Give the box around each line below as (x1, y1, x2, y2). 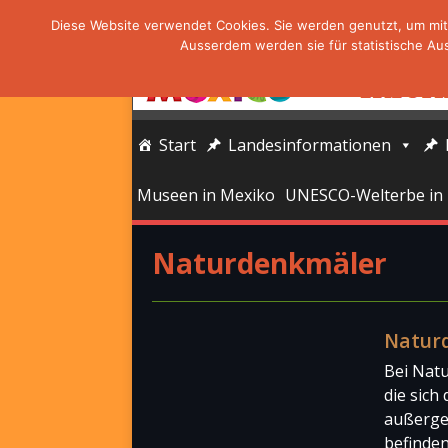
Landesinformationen (228, 134, 391, 156)
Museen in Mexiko (137, 184, 275, 206)
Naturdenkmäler (152, 244, 387, 282)
